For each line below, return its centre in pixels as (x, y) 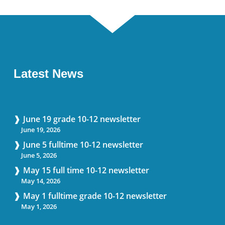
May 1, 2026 (39, 207)
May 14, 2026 (40, 181)
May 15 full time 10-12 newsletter (86, 171)
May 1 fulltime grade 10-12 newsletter (95, 196)
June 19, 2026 (40, 130)
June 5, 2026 (39, 155)
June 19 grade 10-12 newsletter (82, 119)
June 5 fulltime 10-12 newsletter (83, 145)
